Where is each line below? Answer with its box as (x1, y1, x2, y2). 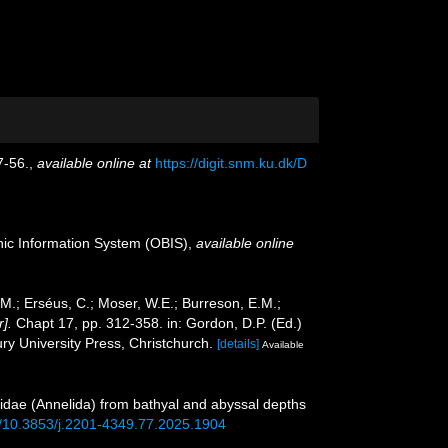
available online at (37, 155, 151, 171)
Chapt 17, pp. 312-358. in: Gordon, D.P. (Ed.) (12, 315, 302, 331)
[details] (217, 337, 259, 351)
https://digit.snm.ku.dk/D (155, 155, 307, 171)
